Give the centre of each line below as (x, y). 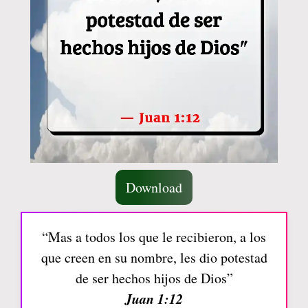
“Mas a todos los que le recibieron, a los (154, 236)
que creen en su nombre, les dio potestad (154, 257)
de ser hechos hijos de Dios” (154, 278)
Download (154, 187)
